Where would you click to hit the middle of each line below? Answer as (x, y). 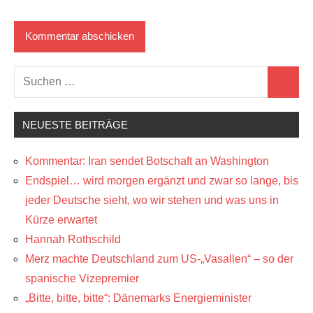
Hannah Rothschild (73, 239)
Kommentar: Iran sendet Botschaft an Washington (147, 161)
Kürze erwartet (61, 219)
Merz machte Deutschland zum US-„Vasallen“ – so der (159, 259)
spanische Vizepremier (82, 278)
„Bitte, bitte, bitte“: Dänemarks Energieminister (138, 298)
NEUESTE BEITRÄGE (75, 124)
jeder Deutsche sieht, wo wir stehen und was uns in (152, 200)
